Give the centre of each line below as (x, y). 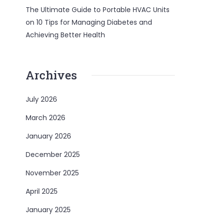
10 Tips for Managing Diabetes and (94, 22)
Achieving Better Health (66, 35)
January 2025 (48, 210)
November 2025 (53, 173)
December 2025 (53, 155)
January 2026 (49, 136)
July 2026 (42, 99)
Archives (52, 75)
